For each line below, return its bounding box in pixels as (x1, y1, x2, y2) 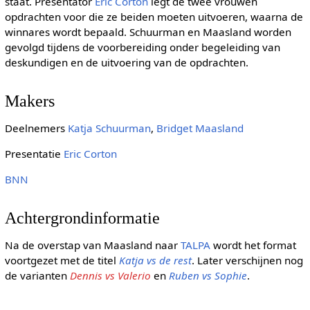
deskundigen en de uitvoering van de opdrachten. (4, 55, 248, 70)
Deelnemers (4, 120, 68, 135)
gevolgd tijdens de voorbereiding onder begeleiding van (4, 40, 280, 55)
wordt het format (210, 237, 296, 252)
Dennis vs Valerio (69, 268, 151, 282)
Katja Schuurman (67, 120, 151, 135)
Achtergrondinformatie (4, 208, 160, 227)
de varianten (4, 268, 70, 282)
